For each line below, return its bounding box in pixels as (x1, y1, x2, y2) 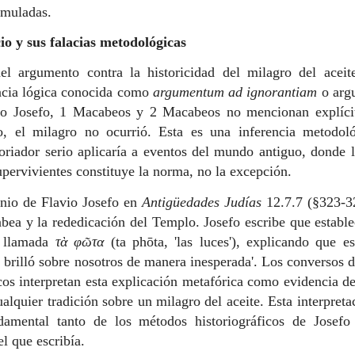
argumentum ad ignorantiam (152, 84, 318, 101)
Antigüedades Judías (142, 193, 261, 210)
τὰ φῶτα (55, 233, 105, 250)
